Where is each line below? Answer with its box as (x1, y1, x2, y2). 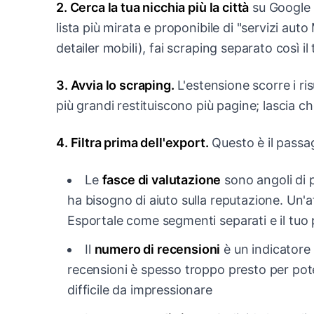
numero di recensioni (94, 241, 221, 257)
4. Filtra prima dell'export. (56, 135, 209, 150)
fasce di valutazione (102, 172, 221, 187)
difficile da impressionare (67, 282, 212, 297)
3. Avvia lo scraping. (56, 77, 175, 93)
